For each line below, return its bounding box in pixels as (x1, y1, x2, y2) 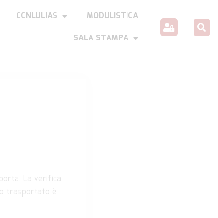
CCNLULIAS (16, 10, 57, 22)
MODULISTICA (86, 10, 138, 22)
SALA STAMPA (73, 32, 128, 44)
